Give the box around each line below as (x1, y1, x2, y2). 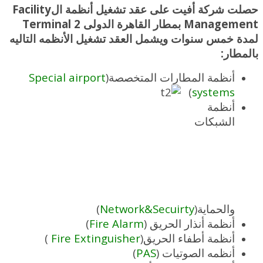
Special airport (29, 69, 106, 85)
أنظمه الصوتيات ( (156, 245, 235, 260)
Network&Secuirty (100, 201, 194, 216)
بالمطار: (221, 45, 258, 60)
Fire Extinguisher (51, 230, 140, 245)
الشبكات (194, 113, 235, 129)
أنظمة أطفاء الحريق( (140, 230, 235, 245)
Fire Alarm (89, 215, 144, 231)
